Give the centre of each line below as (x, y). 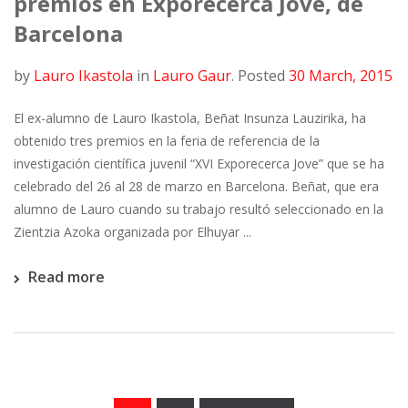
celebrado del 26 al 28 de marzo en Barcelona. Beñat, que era (196, 186)
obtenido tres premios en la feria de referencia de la (167, 140)
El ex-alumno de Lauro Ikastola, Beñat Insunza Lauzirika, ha (190, 117)
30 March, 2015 (341, 75)
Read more (66, 276)
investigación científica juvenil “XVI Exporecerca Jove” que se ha (199, 163)
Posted (261, 75)
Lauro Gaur (192, 75)
